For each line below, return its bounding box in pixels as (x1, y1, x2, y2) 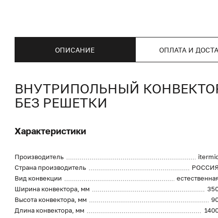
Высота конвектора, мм (15, 196, 87, 203)
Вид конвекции (15, 174, 62, 182)
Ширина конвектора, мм (15, 185, 90, 193)
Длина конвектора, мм (15, 206, 84, 214)
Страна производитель (15, 163, 86, 171)
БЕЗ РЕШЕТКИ (15, 95, 108, 110)
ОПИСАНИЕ (55, 45, 95, 54)
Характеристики (15, 126, 86, 136)
